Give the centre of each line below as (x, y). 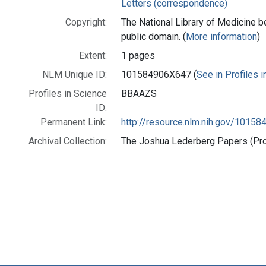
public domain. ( (153, 36)
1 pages (138, 55)
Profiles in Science (68, 93)
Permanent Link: (74, 122)
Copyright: (86, 22)
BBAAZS (139, 93)
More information (221, 36)
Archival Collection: (68, 141)
